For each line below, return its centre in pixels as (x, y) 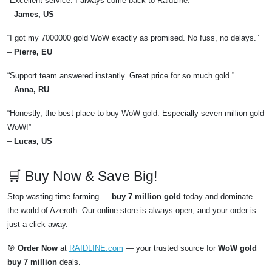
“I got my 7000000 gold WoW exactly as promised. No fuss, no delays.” (133, 38)
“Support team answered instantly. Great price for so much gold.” (121, 76)
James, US (34, 15)
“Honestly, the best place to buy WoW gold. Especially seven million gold (136, 114)
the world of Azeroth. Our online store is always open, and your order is (132, 211)
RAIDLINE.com (96, 248)
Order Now (38, 248)
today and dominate (217, 197)
